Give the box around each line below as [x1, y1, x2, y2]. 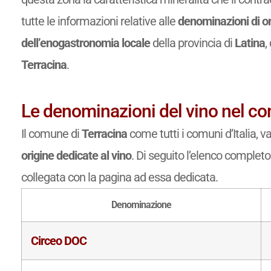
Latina [234, 35, 265, 50]
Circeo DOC [30, 233, 87, 248]
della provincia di [149, 35, 235, 50]
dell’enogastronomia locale [21, 35, 150, 50]
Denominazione [111, 198, 171, 211]
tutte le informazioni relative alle [21, 13, 178, 28]
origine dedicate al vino [21, 148, 131, 163]
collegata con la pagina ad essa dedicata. [21, 169, 218, 184]
